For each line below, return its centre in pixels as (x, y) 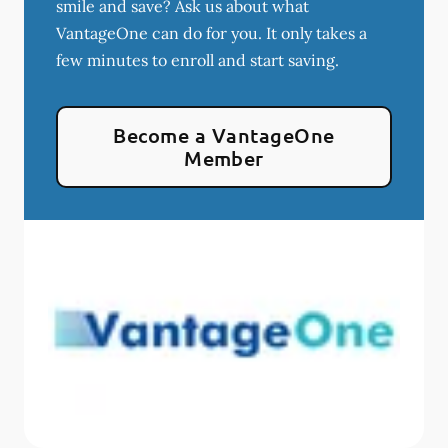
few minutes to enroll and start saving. (197, 60)
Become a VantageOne (224, 135)
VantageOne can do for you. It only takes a (211, 33)
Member (224, 158)
